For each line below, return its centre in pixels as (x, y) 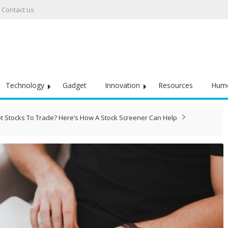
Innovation (122, 85)
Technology (25, 85)
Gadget (75, 85)
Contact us (18, 10)
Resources (176, 85)
